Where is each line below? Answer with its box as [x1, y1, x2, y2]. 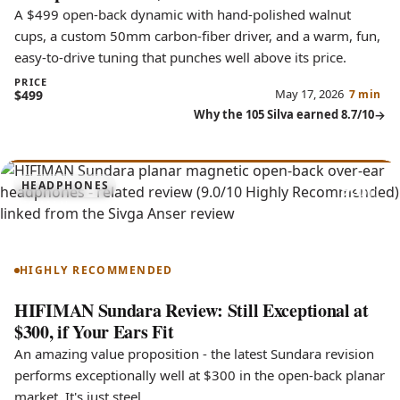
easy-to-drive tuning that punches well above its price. [14, 47, 346, 66]
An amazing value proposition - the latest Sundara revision [14, 345, 374, 363]
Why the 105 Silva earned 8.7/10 [194, 106, 374, 123]
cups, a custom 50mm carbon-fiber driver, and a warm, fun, [14, 26, 380, 45]
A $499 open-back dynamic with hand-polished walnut [14, 4, 351, 23]
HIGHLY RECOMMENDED [20, 262, 173, 279]
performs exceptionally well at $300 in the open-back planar [14, 366, 385, 385]
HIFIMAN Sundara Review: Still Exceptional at [14, 297, 369, 324]
